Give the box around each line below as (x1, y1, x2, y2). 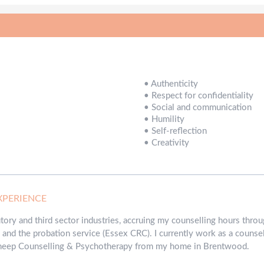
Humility (151, 114, 184, 124)
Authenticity (151, 79, 198, 88)
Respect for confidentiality (151, 91, 253, 100)
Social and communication (151, 103, 252, 112)
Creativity (151, 138, 189, 147)
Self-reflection (151, 126, 207, 136)
